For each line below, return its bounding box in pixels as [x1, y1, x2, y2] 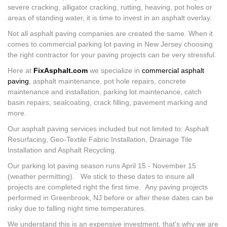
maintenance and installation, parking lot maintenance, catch [8, 88, 202, 96]
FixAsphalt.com [33, 66, 88, 74]
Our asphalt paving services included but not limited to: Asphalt [8, 125, 209, 133]
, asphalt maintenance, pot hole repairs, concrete [29, 77, 186, 85]
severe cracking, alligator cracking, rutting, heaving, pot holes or [8, 3, 212, 11]
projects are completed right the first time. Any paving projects [8, 183, 208, 191]
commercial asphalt [142, 66, 204, 74]
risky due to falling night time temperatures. [8, 204, 146, 212]
